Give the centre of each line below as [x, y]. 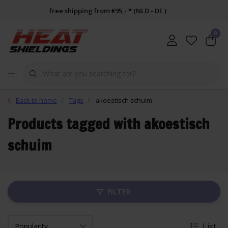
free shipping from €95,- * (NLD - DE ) [108, 11]
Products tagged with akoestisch [109, 124]
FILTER [119, 192]
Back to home [36, 100]
